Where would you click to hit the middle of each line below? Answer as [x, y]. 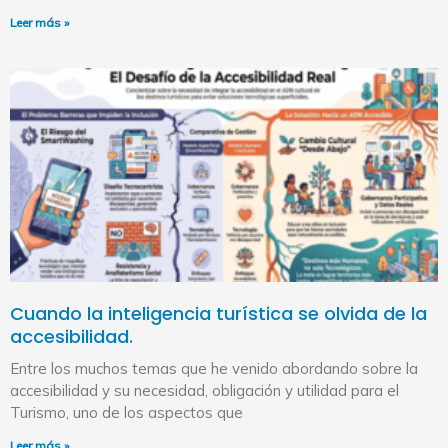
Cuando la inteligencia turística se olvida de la [218, 314]
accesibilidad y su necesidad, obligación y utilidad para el [204, 391]
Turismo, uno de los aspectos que [126, 413]
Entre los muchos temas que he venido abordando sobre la [214, 369]
